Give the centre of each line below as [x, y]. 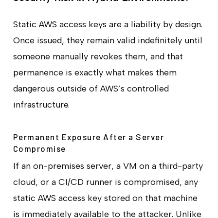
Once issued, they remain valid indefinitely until [108, 40]
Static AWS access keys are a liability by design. [108, 24]
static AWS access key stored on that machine [105, 198]
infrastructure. [41, 104]
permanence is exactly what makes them [95, 72]
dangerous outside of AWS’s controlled [91, 88]
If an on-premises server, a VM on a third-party [108, 166]
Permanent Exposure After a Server [89, 136]
